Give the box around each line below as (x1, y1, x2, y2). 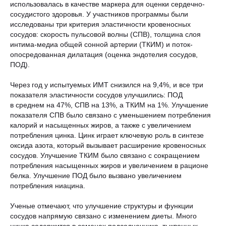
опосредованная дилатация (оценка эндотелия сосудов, (10, 50, 198, 59)
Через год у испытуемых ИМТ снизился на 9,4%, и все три (10, 81, 203, 89)
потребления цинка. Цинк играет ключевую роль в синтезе (10, 131, 204, 139)
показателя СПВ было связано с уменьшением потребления (10, 111, 211, 119)
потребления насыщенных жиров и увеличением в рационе (10, 161, 208, 169)
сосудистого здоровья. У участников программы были (10, 10, 188, 18)
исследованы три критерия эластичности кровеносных (10, 20, 191, 28)
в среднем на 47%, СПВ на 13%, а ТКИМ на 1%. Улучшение (10, 101, 208, 109)
